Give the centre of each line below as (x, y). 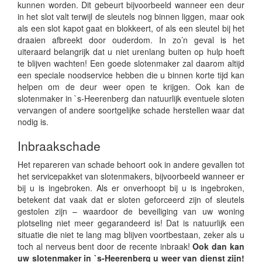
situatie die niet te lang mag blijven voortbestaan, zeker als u (131, 235)
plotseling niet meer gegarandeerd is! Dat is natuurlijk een (131, 223)
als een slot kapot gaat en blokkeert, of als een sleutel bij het (131, 28)
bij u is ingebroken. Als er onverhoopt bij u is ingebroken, (131, 188)
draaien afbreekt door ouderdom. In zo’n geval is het (131, 40)
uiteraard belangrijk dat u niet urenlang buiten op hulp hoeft (131, 51)
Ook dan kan (217, 246)
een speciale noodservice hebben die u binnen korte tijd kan (131, 75)
